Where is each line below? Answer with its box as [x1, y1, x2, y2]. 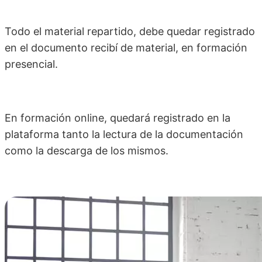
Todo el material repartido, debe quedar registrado [5, 25, 255, 38]
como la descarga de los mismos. [5, 144, 168, 157]
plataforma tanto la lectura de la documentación [5, 128, 243, 141]
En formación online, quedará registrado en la [5, 112, 230, 125]
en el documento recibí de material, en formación [5, 42, 247, 54]
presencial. [5, 58, 58, 71]
